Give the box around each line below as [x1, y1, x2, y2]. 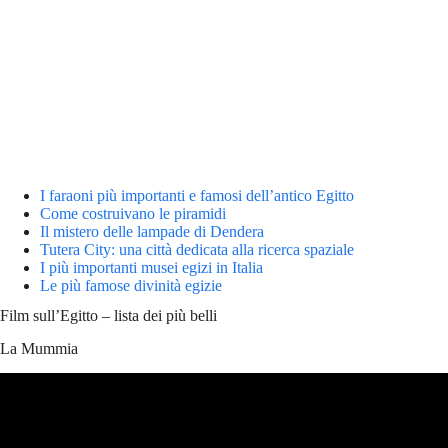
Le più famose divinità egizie [40, 276, 222, 294]
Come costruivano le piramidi [40, 204, 226, 222]
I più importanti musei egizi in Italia [40, 258, 263, 276]
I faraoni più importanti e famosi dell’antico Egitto [40, 186, 354, 204]
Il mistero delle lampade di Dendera [40, 222, 264, 240]
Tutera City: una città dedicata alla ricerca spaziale [40, 240, 354, 258]
